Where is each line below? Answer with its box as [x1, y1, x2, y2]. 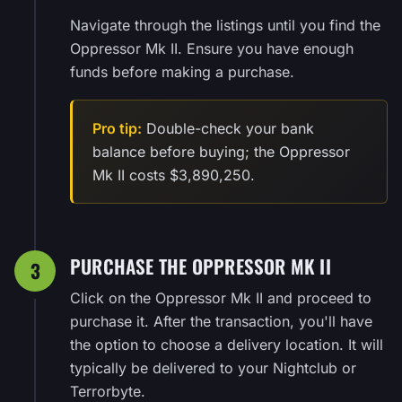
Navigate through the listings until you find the [70, 15, 380, 34]
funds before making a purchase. [70, 62, 294, 81]
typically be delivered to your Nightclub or [70, 358, 356, 377]
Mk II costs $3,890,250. [92, 165, 255, 184]
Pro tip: [92, 118, 142, 137]
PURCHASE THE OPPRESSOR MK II [70, 251, 331, 280]
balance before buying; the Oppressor [92, 142, 350, 161]
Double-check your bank [142, 118, 314, 137]
